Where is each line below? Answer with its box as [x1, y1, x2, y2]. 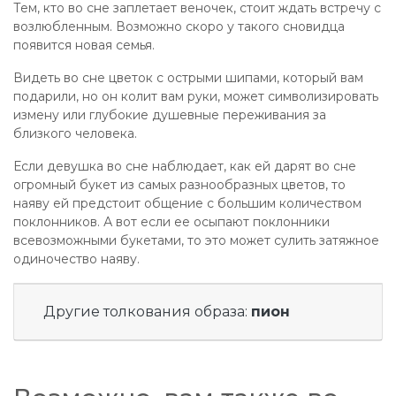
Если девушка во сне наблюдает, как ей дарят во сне [13, 158, 356, 174]
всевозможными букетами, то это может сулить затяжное [13, 232, 379, 248]
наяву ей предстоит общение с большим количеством [13, 195, 362, 211]
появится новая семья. [13, 37, 155, 53]
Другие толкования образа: [43, 303, 251, 320]
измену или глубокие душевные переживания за [13, 107, 326, 123]
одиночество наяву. [13, 251, 140, 267]
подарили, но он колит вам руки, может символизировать [13, 88, 378, 104]
